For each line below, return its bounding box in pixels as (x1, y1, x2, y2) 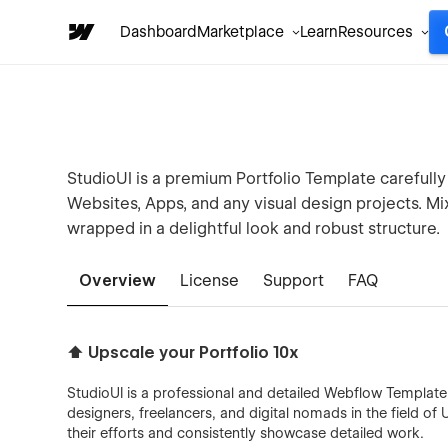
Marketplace (197, 23, 284, 41)
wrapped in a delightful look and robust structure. (67, 219, 441, 238)
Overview (79, 271, 157, 290)
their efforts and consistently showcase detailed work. (67, 425, 425, 441)
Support (263, 271, 325, 290)
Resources (338, 23, 413, 41)
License (180, 271, 240, 290)
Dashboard (120, 23, 197, 41)
